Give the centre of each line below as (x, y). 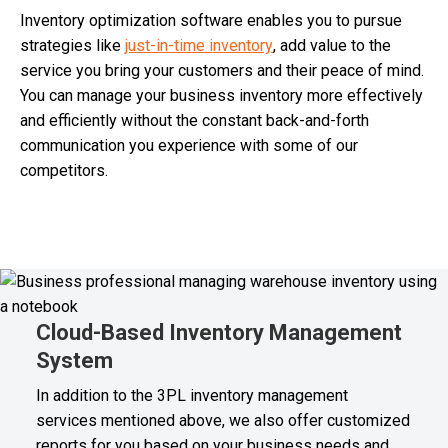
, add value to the (332, 46)
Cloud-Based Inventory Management (218, 333)
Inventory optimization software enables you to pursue (211, 21)
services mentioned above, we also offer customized (222, 421)
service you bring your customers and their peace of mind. (222, 71)
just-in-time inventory (199, 46)
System (74, 361)
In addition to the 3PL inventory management (191, 396)
